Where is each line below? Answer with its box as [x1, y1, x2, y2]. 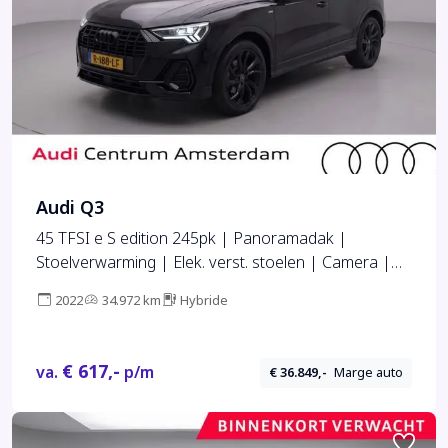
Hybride [180, 290, 228, 310]
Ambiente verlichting [36, 274, 179, 298]
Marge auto [334, 363, 404, 383]
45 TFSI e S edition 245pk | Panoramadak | [36, 226, 347, 250]
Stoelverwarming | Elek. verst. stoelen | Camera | [36, 250, 391, 274]
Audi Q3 [36, 194, 104, 221]
